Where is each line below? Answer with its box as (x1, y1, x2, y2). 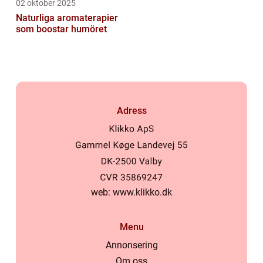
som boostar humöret (16, 23, 107, 35)
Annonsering (105, 240, 158, 251)
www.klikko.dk (113, 187, 172, 198)
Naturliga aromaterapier (16, 12, 118, 24)
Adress (116, 105, 147, 117)
